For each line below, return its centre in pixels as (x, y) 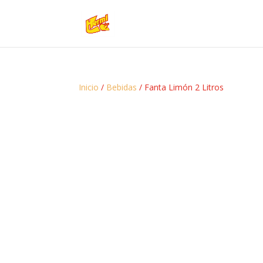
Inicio (89, 87)
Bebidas (122, 87)
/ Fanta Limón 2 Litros (181, 87)
